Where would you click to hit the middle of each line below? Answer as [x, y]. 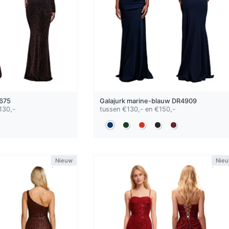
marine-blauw [148, 101]
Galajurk [113, 101]
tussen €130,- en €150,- [137, 109]
